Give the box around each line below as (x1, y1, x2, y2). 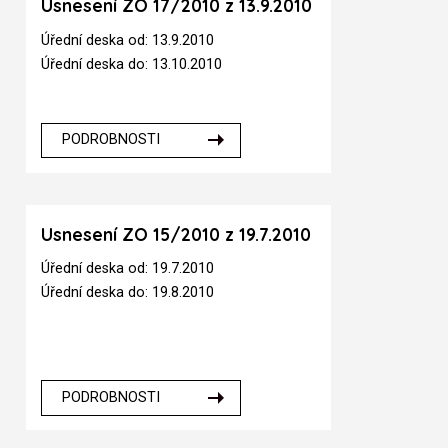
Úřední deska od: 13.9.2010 (41, 31, 215, 49)
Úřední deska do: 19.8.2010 (41, 284, 215, 302)
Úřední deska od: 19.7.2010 (41, 260, 215, 278)
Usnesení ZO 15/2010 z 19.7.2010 (41, 223, 312, 245)
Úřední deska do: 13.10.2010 (41, 55, 223, 73)
